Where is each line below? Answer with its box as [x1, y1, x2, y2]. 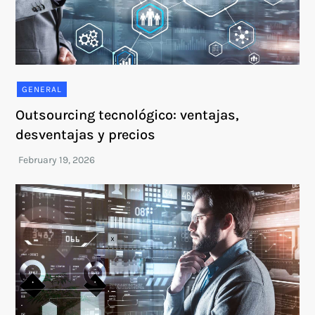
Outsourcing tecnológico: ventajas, [15, 107, 240, 123]
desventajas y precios [15, 127, 156, 143]
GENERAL [22, 84, 63, 94]
